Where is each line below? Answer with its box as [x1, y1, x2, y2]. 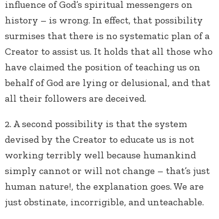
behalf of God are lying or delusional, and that [5, 77, 210, 89]
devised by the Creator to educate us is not [5, 133, 194, 146]
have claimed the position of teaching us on [5, 61, 200, 73]
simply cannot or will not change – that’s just [5, 165, 210, 177]
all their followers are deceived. [5, 92, 149, 105]
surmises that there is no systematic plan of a [5, 30, 210, 42]
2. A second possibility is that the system [5, 118, 187, 130]
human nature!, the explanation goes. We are [5, 180, 204, 193]
